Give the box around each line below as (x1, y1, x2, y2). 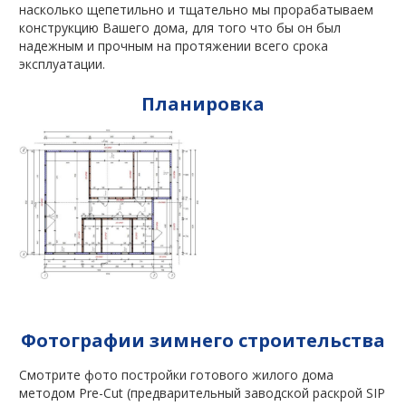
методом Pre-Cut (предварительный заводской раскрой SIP (19, 384, 385, 402)
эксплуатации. (19, 55, 105, 73)
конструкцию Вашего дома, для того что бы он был (19, 19, 341, 37)
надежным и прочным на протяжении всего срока (19, 37, 328, 55)
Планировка (141, 92, 265, 117)
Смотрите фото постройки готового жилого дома (19, 366, 333, 384)
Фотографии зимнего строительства (21, 328, 385, 353)
